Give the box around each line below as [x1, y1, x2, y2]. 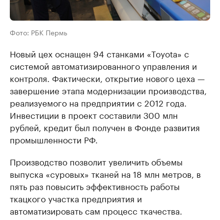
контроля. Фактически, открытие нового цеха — [10, 71, 205, 84]
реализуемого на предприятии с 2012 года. [10, 96, 187, 109]
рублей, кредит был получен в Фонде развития [10, 120, 200, 133]
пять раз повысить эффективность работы [10, 179, 180, 192]
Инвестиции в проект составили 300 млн [10, 108, 178, 121]
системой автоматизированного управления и [10, 59, 197, 72]
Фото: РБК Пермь [10, 27, 67, 37]
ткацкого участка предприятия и [10, 192, 142, 204]
